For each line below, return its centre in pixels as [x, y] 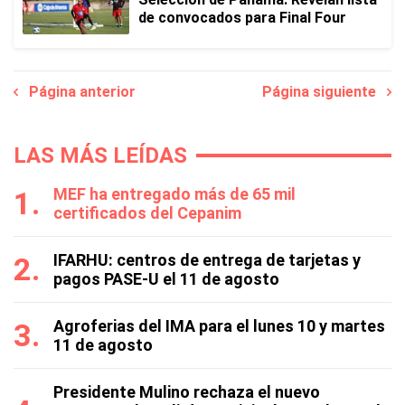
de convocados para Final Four [242, 18]
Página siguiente [325, 92]
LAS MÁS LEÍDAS [100, 155]
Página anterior [77, 92]
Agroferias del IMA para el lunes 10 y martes [219, 326]
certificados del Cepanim [147, 213]
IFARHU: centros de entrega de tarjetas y [207, 260]
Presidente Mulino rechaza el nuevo [187, 392]
